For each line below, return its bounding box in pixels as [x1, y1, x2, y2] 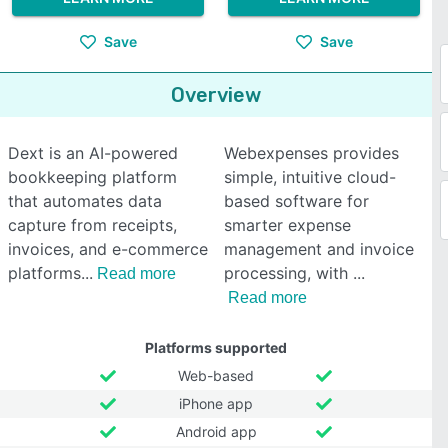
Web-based [178, 367, 254, 384]
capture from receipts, [8, 215, 177, 235]
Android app [175, 423, 257, 440]
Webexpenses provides [224, 143, 399, 163]
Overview [171, 83, 261, 107]
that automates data [8, 191, 162, 211]
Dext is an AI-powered [8, 143, 178, 163]
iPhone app [179, 395, 253, 412]
